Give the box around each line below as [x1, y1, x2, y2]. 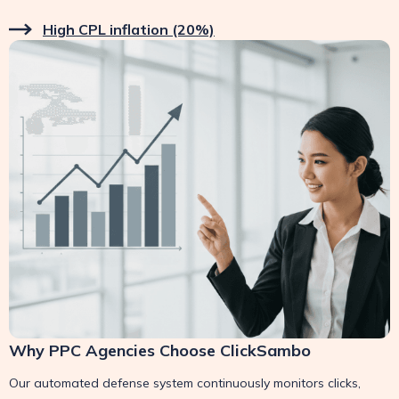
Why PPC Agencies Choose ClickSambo [9, 339, 311, 361]
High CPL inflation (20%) [43, 20, 215, 38]
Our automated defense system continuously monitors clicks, [9, 374, 361, 391]
